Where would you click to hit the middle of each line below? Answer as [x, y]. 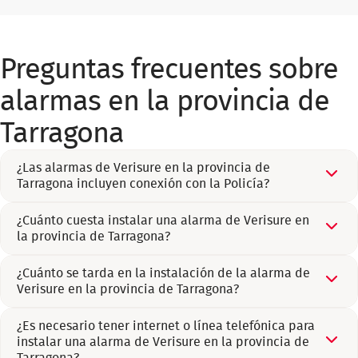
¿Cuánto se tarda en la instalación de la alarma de [163, 273]
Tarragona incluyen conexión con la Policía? [143, 184]
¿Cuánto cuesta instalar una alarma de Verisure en [163, 221]
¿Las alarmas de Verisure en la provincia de [143, 168]
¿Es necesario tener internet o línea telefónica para [166, 326]
